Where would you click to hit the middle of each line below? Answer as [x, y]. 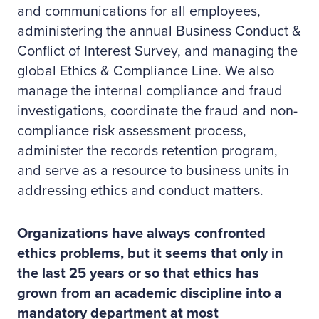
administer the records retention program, [147, 151]
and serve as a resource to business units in [153, 171]
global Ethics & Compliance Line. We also [146, 71]
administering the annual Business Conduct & [159, 31]
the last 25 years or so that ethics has [138, 273]
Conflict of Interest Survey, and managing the [157, 51]
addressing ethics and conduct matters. [140, 191]
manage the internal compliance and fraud [150, 91]
